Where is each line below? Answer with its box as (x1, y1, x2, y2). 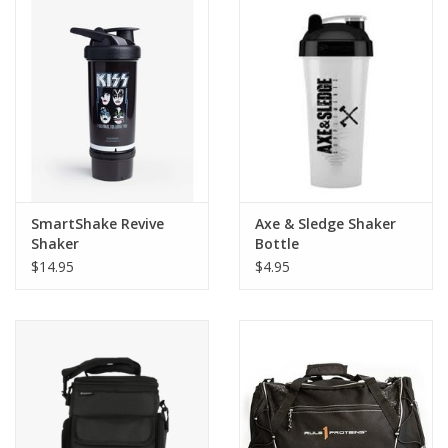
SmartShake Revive (31, 213, 164, 233)
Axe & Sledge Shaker (255, 213, 396, 233)
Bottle (255, 233, 299, 253)
